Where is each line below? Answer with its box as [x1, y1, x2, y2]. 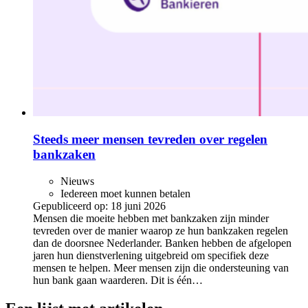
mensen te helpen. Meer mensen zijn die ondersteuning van [33, 261, 289, 274]
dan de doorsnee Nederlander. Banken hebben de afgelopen [33, 236, 291, 249]
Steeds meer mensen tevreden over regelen [33, 131, 267, 146]
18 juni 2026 [111, 199, 166, 212]
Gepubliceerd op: [33, 199, 108, 212]
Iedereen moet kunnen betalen [60, 187, 190, 199]
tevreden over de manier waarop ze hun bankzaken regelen [33, 224, 288, 236]
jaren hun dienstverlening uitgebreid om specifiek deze [33, 249, 269, 261]
